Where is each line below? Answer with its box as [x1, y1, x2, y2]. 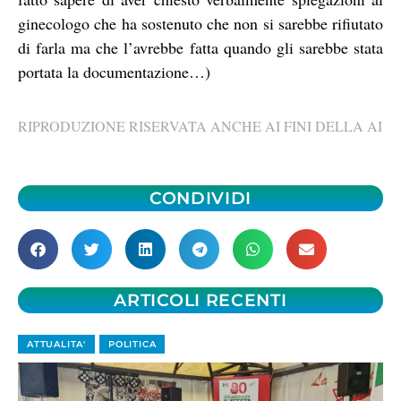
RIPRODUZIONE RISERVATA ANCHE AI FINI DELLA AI [18, 115, 382, 135]
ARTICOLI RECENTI [114, 290, 287, 311]
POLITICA [108, 338, 157, 351]
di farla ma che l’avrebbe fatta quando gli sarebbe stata [18, 37, 383, 59]
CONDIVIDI [149, 188, 252, 209]
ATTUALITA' [27, 338, 86, 351]
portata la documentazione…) [18, 61, 210, 83]
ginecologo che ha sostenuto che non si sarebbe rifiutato [18, 13, 383, 35]
